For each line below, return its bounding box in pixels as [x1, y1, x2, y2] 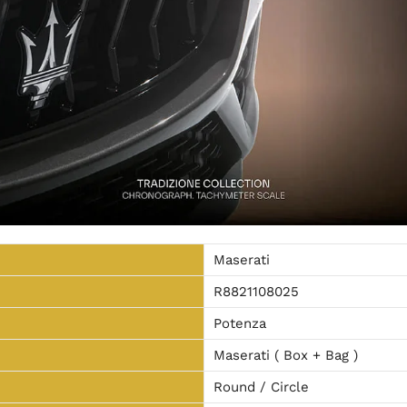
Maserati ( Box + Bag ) [213, 346, 358, 363]
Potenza [213, 314, 266, 332]
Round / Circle [213, 378, 309, 395]
